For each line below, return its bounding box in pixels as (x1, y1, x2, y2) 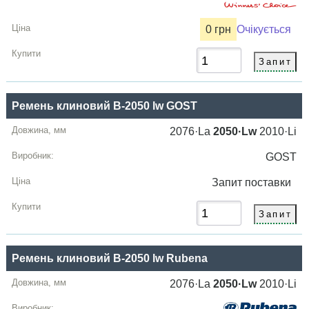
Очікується (237, 23, 292, 36)
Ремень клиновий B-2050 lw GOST (12, 99, 198, 112)
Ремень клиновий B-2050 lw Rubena (12, 252, 208, 265)
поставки (245, 176, 297, 188)
